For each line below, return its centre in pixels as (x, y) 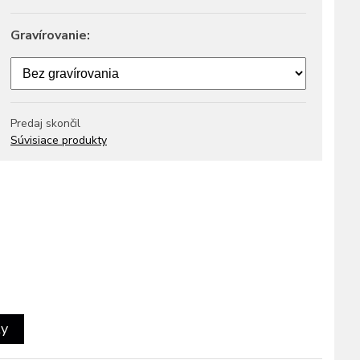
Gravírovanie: (50, 35)
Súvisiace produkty (59, 140)
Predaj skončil (45, 123)
